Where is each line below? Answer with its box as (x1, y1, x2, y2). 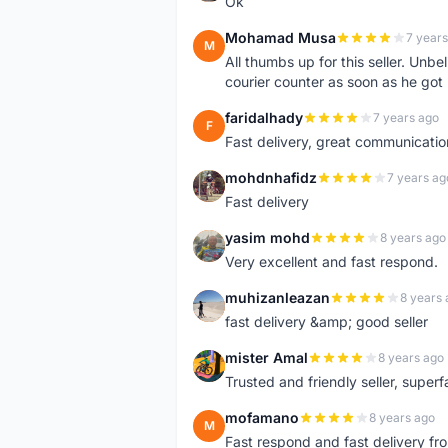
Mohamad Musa (225, 29, 336, 46)
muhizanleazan (225, 289, 330, 306)
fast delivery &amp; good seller (225, 313, 428, 330)
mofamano (225, 409, 299, 426)
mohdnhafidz (225, 169, 317, 186)
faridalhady (225, 109, 303, 126)
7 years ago (373, 110, 439, 125)
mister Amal (225, 349, 308, 366)
